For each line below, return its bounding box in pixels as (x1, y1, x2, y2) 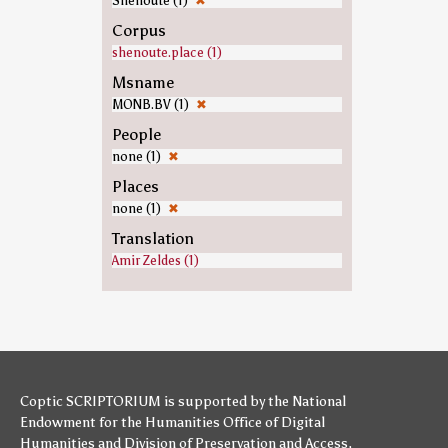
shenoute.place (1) (111, 45, 222, 60)
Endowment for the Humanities (20, 414, 220, 431)
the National (268, 393, 346, 410)
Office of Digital (223, 414, 325, 431)
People (111, 125, 161, 144)
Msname (111, 73, 174, 92)
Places (111, 177, 159, 196)
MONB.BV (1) (111, 97, 192, 112)
